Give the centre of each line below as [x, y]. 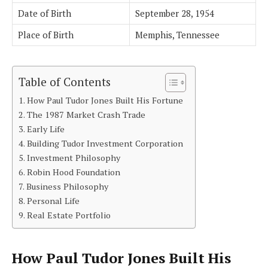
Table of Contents [65, 81]
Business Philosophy [67, 187]
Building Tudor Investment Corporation [105, 144]
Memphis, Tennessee [177, 35]
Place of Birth [46, 35]
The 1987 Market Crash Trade [86, 115]
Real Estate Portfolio [68, 215]
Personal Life [53, 201]
